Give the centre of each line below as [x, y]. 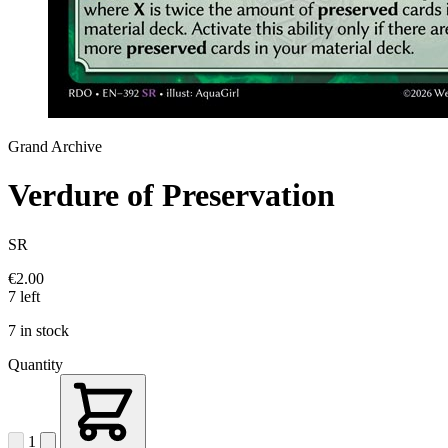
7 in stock [38, 330]
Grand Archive [55, 146]
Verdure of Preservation [171, 195]
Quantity [35, 364]
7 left [24, 296]
